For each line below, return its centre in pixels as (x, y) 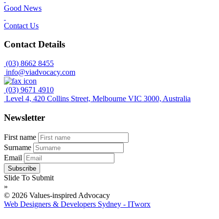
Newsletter (24, 117)
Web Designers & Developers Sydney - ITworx (77, 204)
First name (20, 137)
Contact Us (21, 25)
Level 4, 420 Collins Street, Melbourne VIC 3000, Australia (98, 99)
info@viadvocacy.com (41, 72)
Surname (18, 147)
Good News (23, 8)
